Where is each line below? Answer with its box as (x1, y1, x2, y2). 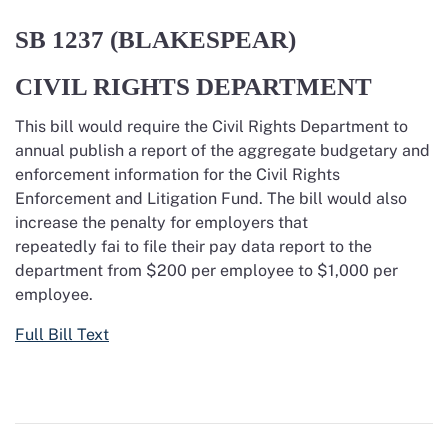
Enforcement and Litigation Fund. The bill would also (15, 189, 407, 208)
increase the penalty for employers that (15, 213, 308, 232)
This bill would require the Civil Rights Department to (15, 117, 408, 136)
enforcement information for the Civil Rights (15, 165, 340, 184)
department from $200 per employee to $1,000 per (15, 261, 398, 280)
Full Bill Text (15, 325, 109, 344)
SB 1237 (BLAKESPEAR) (15, 26, 302, 53)
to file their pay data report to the (120, 237, 372, 256)
